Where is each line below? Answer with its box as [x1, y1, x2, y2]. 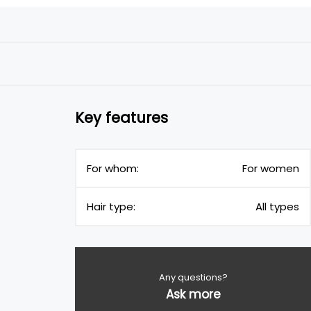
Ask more [165, 286, 221, 303]
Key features [75, 107, 168, 128]
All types [255, 199, 299, 214]
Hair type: [87, 199, 135, 214]
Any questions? [158, 271, 228, 284]
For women [242, 161, 299, 176]
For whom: [87, 161, 139, 176]
